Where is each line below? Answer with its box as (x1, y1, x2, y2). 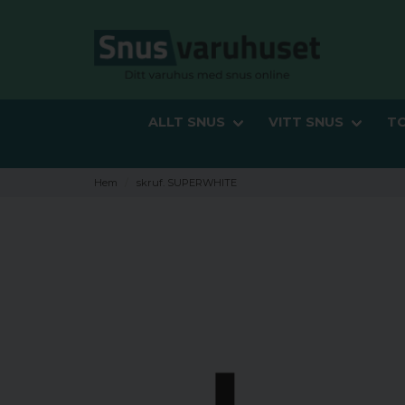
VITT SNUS (268, 114, 344, 131)
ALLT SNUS (147, 114, 225, 131)
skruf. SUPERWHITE (136, 176, 237, 189)
